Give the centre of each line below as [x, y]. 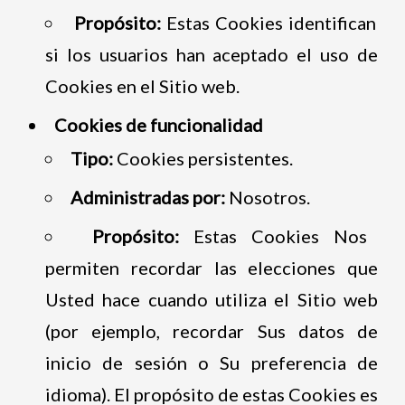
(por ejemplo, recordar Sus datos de [212, 330]
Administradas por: [147, 197]
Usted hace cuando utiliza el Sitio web [212, 299]
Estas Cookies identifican [268, 22]
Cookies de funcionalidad [158, 124]
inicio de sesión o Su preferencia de [212, 362]
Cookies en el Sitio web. [142, 85]
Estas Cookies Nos [273, 235]
